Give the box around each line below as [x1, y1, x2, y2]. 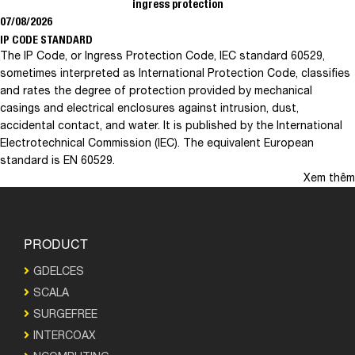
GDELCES [33, 263, 84, 281]
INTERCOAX [33, 327, 96, 345]
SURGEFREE [33, 306, 97, 323]
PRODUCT [24, 235, 88, 253]
